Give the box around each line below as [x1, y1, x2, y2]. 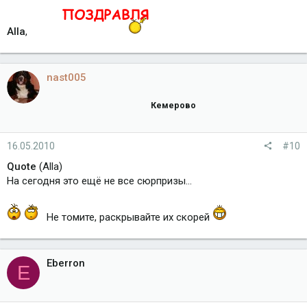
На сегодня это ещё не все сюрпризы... [7, 175, 192, 187]
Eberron [47, 257, 85, 269]
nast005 [47, 71, 86, 84]
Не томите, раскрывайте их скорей [44, 211, 212, 223]
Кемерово [151, 100, 196, 111]
